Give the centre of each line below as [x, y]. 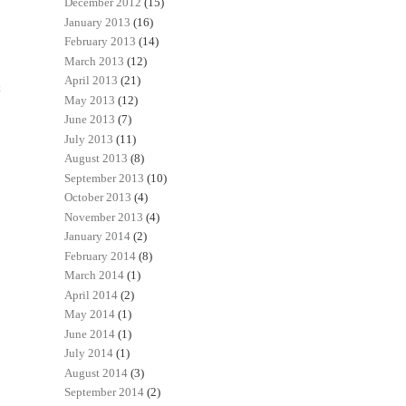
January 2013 [97, 22]
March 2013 [94, 61]
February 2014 [100, 256]
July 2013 [89, 139]
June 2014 [90, 333]
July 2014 [89, 353]
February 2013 [100, 42]
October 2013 [98, 198]
